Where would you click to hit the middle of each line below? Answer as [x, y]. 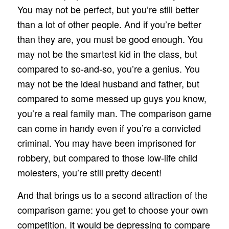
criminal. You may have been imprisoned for [106, 142]
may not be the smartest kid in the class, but [107, 53]
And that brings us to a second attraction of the [112, 195]
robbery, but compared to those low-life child [107, 157]
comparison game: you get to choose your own [112, 210]
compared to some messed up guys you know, [112, 98]
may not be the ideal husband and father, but [108, 83]
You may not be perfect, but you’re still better [108, 9]
